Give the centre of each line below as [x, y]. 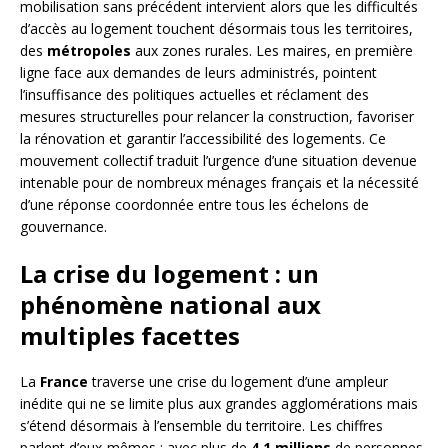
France [64, 382]
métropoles [89, 51]
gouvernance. [63, 227]
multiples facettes [130, 336]
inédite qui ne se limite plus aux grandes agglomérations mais [219, 404]
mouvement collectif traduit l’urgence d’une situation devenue [218, 161]
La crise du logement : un [169, 274]
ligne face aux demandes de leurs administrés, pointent [198, 73]
